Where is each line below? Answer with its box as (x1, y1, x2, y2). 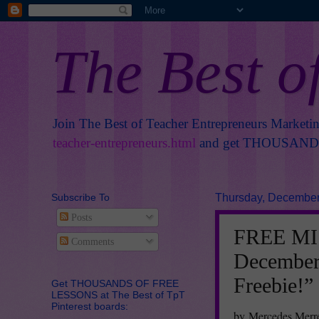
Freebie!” (234, 273, 313, 297)
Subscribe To (51, 192, 110, 203)
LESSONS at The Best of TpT (51, 288, 185, 300)
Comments (68, 236, 114, 247)
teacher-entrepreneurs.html (53, 135, 196, 150)
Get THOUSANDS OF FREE (51, 277, 179, 289)
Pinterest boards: (51, 300, 128, 312)
